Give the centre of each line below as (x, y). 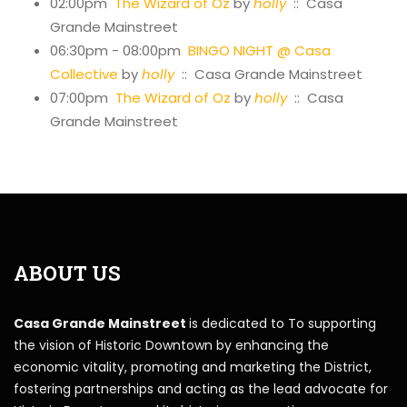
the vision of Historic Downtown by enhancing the (171, 345)
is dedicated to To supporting (283, 323)
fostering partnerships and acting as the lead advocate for (201, 388)
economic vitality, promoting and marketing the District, (193, 367)
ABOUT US (67, 273)
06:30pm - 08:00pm (119, 50)
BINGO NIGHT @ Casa (259, 50)
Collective (84, 74)
